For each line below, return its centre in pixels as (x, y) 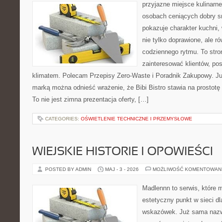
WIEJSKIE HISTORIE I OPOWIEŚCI (123, 152)
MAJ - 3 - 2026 (122, 169)
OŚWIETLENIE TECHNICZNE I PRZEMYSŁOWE (137, 119)
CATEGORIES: (63, 119)
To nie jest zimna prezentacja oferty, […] (90, 99)
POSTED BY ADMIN (69, 169)
